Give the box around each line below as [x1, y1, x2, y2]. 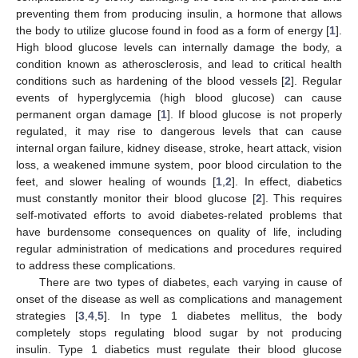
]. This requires [261, 191, 342, 205]
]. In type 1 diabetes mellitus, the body [104, 308, 342, 322]
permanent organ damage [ [16, 107, 161, 121]
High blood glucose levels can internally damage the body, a [16, 40, 342, 54]
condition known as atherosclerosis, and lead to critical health [16, 57, 342, 70]
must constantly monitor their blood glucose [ [16, 191, 256, 205]
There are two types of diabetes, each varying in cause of [38, 275, 342, 288]
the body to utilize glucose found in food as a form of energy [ [16, 23, 329, 37]
